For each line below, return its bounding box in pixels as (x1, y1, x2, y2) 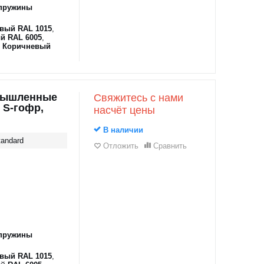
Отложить (103, 141, 138, 150)
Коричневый (2, 42, 51, 51)
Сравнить (153, 141, 187, 150)
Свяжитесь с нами (93, 92, 183, 104)
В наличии (100, 126, 143, 134)
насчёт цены (93, 104, 155, 116)
